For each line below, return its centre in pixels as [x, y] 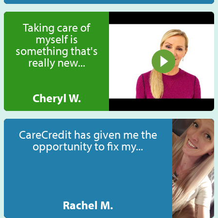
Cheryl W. [56, 98]
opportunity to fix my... [88, 146]
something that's [56, 51]
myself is [56, 39]
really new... [56, 63]
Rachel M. [88, 205]
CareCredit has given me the [88, 135]
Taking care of [56, 27]
